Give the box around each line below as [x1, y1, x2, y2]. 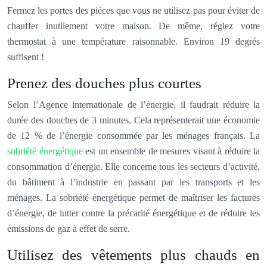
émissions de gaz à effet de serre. [7, 223, 130, 234]
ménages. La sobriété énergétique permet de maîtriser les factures [7, 192, 260, 203]
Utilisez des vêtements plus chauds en [7, 246, 260, 263]
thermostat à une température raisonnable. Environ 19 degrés [7, 36, 260, 46]
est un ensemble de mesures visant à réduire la [82, 145, 260, 156]
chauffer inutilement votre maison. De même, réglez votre [7, 20, 260, 31]
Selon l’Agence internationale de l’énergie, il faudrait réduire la [7, 99, 260, 110]
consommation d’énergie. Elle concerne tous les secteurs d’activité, [7, 161, 260, 172]
